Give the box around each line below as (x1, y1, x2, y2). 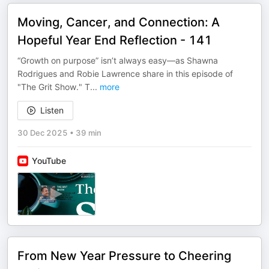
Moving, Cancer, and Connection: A (17, 15, 220, 29)
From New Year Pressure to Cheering (17, 249, 231, 263)
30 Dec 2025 (17, 128, 68, 138)
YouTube (32, 156, 66, 166)
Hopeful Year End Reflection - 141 (17, 33, 212, 47)
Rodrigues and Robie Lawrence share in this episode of (17, 68, 233, 79)
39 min (76, 128, 101, 138)
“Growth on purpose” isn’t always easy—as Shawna (17, 55, 218, 65)
